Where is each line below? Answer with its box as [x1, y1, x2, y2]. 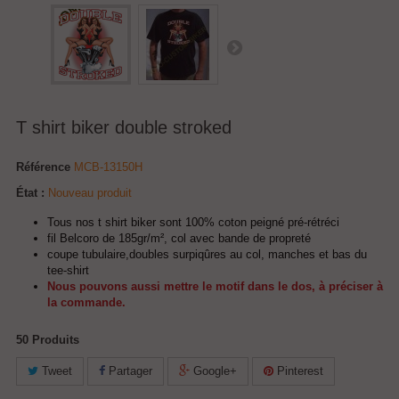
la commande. [47, 296, 126, 309]
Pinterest [273, 364, 323, 378]
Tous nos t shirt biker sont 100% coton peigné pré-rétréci [47, 216, 339, 229]
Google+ [190, 364, 237, 378]
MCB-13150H [74, 160, 142, 174]
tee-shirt [47, 264, 89, 277]
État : [16, 186, 45, 199]
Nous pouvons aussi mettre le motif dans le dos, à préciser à [47, 280, 383, 293]
